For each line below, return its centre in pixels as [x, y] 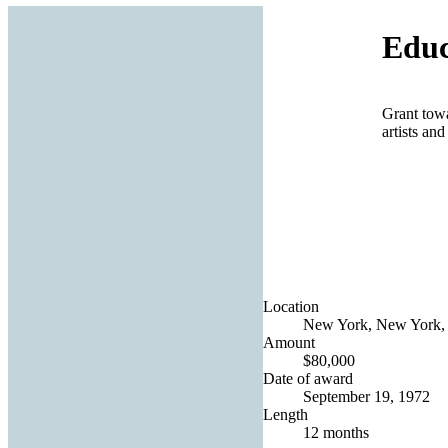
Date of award [308, 378]
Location [291, 306]
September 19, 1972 [366, 396]
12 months [336, 432]
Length [285, 414]
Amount [289, 342]
